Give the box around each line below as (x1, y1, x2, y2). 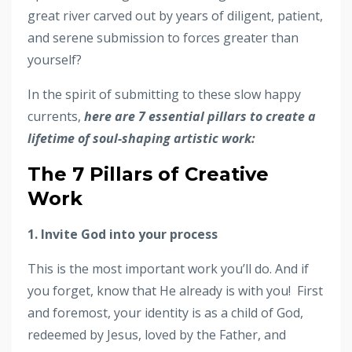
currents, (27, 107, 84, 125)
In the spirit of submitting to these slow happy (27, 85, 301, 103)
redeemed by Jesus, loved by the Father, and (27, 325, 286, 343)
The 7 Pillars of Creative (27, 162, 269, 185)
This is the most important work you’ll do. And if (27, 259, 309, 277)
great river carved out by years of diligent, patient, (27, 6, 323, 24)
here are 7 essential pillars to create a (84, 107, 316, 125)
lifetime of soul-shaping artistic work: (27, 129, 255, 147)
